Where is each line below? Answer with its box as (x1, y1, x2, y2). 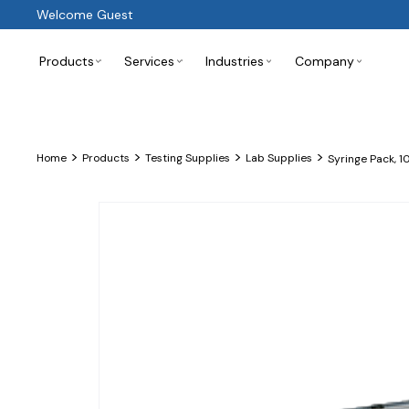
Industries (205, 53, 265, 69)
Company (295, 53, 355, 69)
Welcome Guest (36, 6, 133, 23)
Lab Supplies (245, 150, 312, 165)
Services (124, 53, 175, 69)
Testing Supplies (144, 150, 230, 165)
